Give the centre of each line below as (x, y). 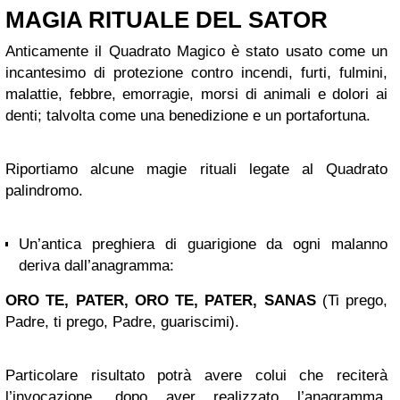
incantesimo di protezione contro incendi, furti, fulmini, (196, 73)
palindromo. (44, 191)
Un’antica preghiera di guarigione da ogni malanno (203, 245)
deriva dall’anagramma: (96, 266)
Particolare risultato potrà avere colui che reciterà (196, 376)
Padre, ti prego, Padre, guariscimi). (122, 322)
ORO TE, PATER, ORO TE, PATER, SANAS (161, 301)
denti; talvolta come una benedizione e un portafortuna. (188, 116)
